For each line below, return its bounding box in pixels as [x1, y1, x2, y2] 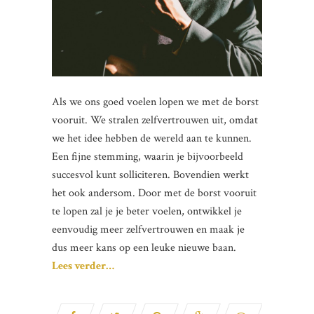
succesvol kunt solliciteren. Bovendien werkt [52, 168, 249, 183]
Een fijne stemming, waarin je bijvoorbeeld [52, 149, 243, 165]
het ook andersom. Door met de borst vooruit [52, 186, 257, 201]
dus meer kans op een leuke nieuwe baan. [52, 240, 236, 256]
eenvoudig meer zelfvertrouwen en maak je [52, 222, 245, 238]
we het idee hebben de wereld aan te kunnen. [52, 131, 252, 146]
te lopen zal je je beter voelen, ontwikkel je [52, 204, 242, 219]
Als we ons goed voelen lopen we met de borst [52, 95, 259, 110]
